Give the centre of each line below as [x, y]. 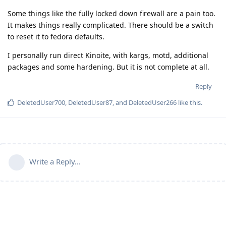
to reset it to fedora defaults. [56, 37]
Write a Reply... [55, 162]
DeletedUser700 [41, 103]
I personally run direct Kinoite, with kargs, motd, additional [108, 55]
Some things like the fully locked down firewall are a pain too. [111, 14]
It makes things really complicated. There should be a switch [110, 25]
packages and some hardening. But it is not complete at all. [108, 67]
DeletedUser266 [153, 103]
